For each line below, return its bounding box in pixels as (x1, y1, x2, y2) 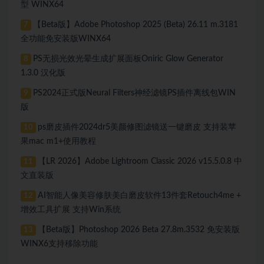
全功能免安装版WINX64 (21, 34, 111, 43)
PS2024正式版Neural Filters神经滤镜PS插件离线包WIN (33, 88, 236, 97)
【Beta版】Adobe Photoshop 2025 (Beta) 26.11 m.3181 (33, 20, 239, 29)
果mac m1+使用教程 (21, 137, 96, 146)
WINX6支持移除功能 (21, 239, 98, 248)
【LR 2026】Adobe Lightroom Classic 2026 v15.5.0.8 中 (38, 157, 243, 166)
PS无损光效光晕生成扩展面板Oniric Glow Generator (33, 54, 224, 63)
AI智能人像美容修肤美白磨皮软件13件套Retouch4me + (38, 191, 242, 200)
